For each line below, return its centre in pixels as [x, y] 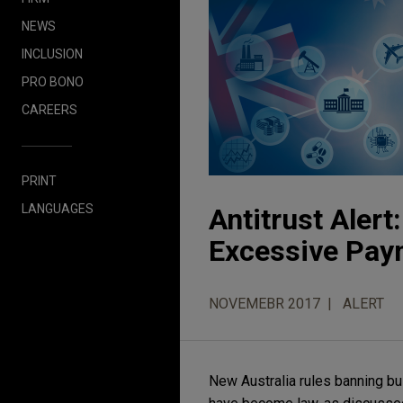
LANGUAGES [58, 208]
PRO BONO [53, 81]
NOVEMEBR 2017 [264, 304]
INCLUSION [52, 54]
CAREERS [49, 109]
